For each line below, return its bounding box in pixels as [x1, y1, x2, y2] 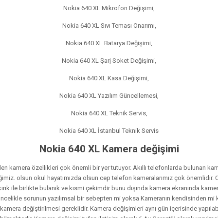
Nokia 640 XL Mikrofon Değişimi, [63, 4, 155, 12]
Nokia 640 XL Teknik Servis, [71, 109, 147, 117]
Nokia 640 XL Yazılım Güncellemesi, [59, 91, 159, 99]
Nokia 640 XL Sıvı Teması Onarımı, [62, 21, 156, 29]
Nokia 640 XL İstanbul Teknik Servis [59, 127, 159, 134]
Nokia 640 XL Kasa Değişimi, [69, 74, 149, 82]
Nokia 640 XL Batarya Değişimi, [66, 39, 152, 47]
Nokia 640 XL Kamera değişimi [39, 143, 179, 155]
